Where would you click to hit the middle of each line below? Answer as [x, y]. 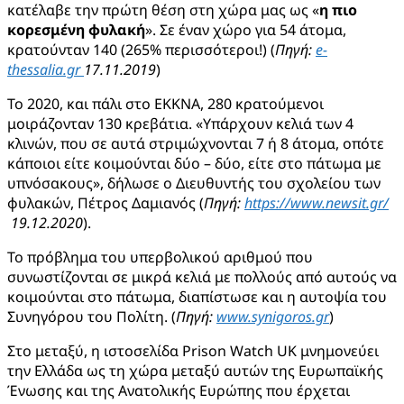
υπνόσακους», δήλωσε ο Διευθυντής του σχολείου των [194, 183]
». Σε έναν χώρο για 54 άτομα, [246, 29]
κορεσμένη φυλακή [76, 29]
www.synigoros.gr [273, 316]
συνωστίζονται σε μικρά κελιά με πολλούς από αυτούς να [202, 276]
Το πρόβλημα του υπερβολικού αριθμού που [160, 257]
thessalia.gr [46, 69]
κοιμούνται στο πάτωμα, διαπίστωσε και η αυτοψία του [197, 296]
